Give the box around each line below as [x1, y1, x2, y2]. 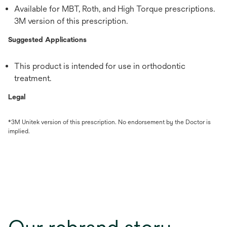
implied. [8, 128, 30, 135]
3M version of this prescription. [14, 16, 128, 26]
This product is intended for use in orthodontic [14, 61, 185, 71]
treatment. [14, 73, 51, 84]
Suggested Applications [8, 35, 87, 44]
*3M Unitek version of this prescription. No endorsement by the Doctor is [8, 119, 211, 126]
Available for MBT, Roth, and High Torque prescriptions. [14, 4, 215, 14]
